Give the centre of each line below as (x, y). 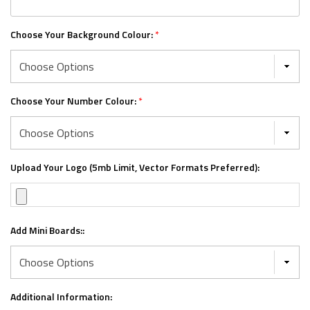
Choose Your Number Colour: (74, 101)
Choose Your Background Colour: (83, 35)
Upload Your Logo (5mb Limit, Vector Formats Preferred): (135, 167)
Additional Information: (61, 297)
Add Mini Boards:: (47, 230)
